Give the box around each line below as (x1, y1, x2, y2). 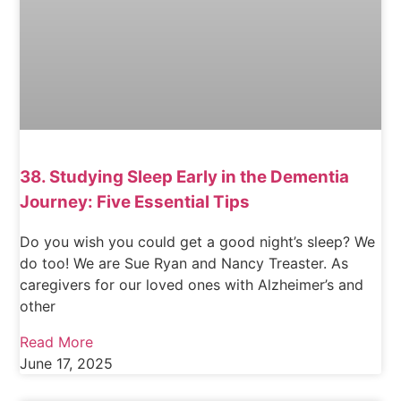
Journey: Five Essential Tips (20, 191, 251, 212)
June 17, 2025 (20, 354, 114, 373)
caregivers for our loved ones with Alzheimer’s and (20, 276, 364, 294)
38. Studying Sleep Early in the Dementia (20, 166, 350, 187)
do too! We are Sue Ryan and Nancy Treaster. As (20, 254, 349, 273)
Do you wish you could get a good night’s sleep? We (20, 233, 376, 252)
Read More (20, 333, 94, 352)
